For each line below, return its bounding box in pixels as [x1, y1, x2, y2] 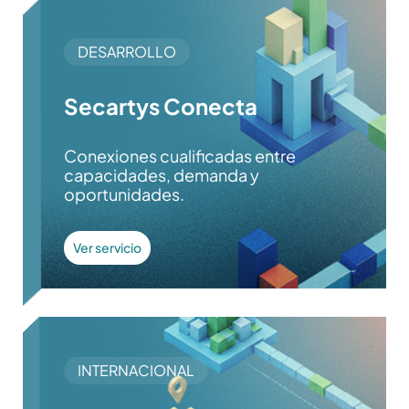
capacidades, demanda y [63, 164, 259, 186]
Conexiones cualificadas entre [63, 145, 296, 167]
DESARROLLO [77, 42, 176, 62]
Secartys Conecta [63, 92, 257, 121]
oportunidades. [63, 184, 184, 205]
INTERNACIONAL [77, 361, 194, 381]
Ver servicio [72, 239, 142, 257]
